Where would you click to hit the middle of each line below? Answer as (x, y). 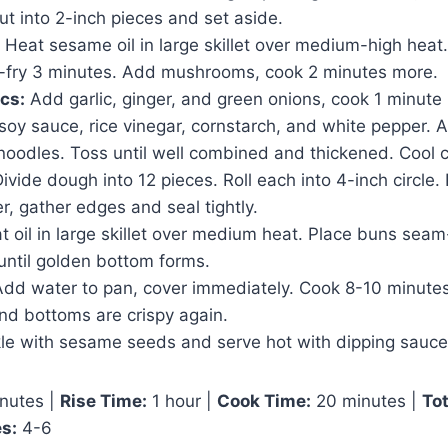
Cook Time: (264, 400)
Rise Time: (103, 400)
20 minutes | (366, 400)
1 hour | (182, 400)
